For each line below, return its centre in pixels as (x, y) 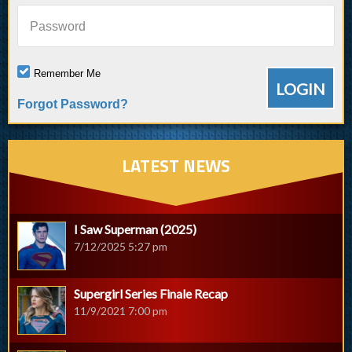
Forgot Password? (73, 104)
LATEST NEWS (176, 165)
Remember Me (67, 73)
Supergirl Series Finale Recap (151, 293)
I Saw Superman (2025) (135, 229)
